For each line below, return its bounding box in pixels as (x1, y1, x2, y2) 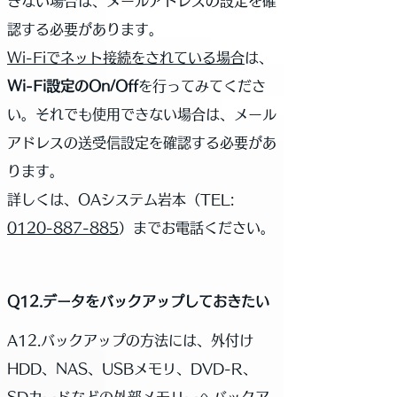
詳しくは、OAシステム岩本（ (7, 192, 200, 206)
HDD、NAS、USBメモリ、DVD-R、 (7, 362, 257, 376)
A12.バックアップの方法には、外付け (7, 333, 253, 347)
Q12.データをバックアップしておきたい (7, 294, 269, 308)
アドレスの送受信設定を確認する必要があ (7, 136, 276, 150)
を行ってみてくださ (138, 79, 266, 93)
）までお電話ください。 (119, 221, 275, 235)
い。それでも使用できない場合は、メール (7, 107, 276, 121)
